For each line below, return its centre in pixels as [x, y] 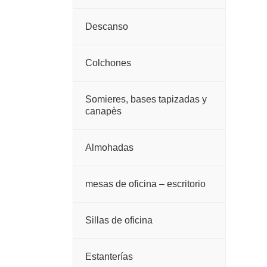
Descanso [106, 27]
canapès [103, 111]
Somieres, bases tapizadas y [146, 100]
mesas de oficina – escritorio [145, 184]
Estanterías [109, 257]
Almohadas [109, 148]
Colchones [108, 63]
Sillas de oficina [119, 221]
